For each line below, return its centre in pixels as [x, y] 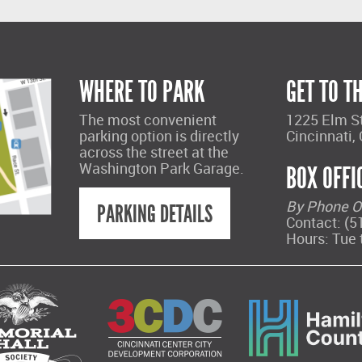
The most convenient [147, 119]
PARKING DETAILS [154, 214]
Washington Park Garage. [161, 168]
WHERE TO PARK [142, 92]
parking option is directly [159, 135]
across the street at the [154, 152]
